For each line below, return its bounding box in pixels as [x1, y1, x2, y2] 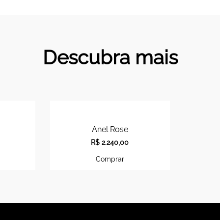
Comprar [95, 154, 124, 163]
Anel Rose [91, 124, 128, 134]
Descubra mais [42, 46, 178, 69]
